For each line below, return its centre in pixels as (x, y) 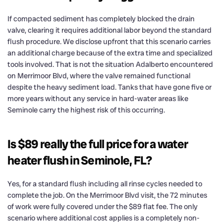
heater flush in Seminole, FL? (80, 160)
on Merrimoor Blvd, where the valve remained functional (99, 76)
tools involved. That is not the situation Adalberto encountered (110, 64)
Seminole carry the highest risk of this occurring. (86, 110)
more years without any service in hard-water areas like (98, 98)
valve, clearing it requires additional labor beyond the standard (110, 30)
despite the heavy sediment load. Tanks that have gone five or (110, 87)
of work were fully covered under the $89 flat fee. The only (103, 206)
